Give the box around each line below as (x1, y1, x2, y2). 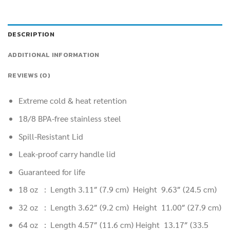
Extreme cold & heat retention (18, 95, 127, 106)
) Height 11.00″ (126, 201, 187, 213)
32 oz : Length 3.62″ (18, 201, 100, 213)
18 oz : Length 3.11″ (18, 184, 100, 195)
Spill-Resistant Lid (18, 130, 83, 142)
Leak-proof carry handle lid (18, 148, 116, 160)
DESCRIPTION (8, 29, 54, 40)
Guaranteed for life (18, 166, 85, 177)
